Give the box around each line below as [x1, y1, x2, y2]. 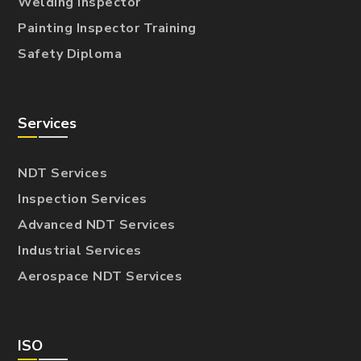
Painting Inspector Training [18, 19, 197, 37]
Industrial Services [18, 241, 142, 259]
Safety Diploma [18, 44, 122, 63]
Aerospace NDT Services [18, 267, 183, 285]
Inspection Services [18, 189, 147, 208]
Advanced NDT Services [18, 215, 176, 234]
